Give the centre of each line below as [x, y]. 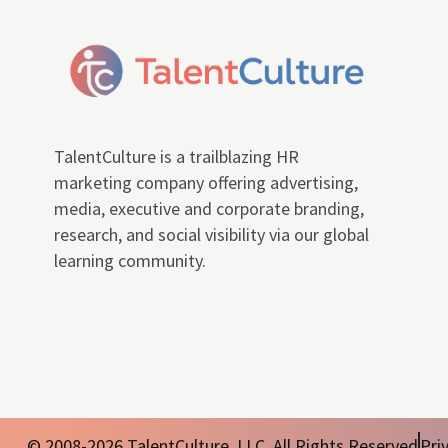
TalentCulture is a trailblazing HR [176, 157]
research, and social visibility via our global [211, 235]
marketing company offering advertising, [205, 183]
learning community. [129, 261]
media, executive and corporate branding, [208, 209]
